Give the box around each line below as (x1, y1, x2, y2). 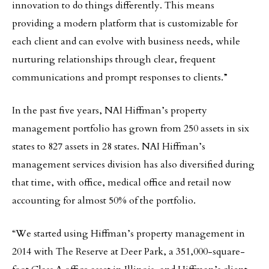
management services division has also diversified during (12, 158, 255, 171)
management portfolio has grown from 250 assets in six (12, 122, 249, 135)
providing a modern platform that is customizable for (12, 17, 238, 30)
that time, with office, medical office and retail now (12, 176, 231, 189)
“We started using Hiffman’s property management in (12, 227, 245, 240)
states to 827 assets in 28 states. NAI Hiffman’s (12, 140, 205, 153)
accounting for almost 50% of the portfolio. (12, 194, 196, 207)
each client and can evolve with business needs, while (12, 35, 240, 48)
